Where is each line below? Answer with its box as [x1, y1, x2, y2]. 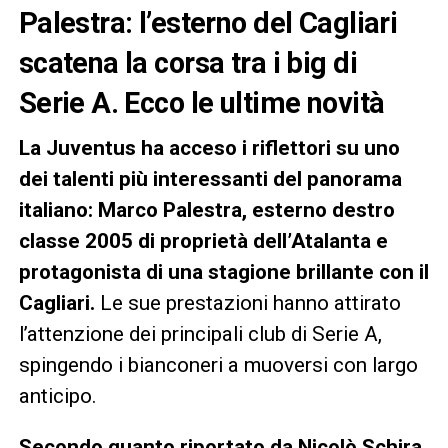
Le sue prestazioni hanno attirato [99, 290, 401, 315]
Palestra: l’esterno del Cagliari [18, 5, 398, 40]
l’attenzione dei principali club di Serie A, [18, 321, 382, 346]
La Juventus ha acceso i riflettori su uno [18, 135, 400, 160]
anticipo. [18, 383, 97, 408]
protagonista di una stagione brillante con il [18, 259, 429, 284]
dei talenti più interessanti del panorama [18, 166, 402, 191]
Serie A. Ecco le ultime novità [18, 85, 385, 120]
